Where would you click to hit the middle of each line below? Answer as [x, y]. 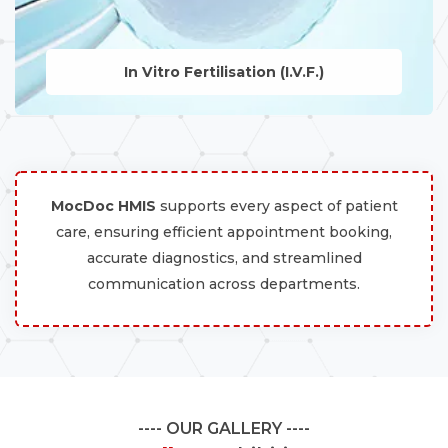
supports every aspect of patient [276, 206]
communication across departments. [224, 284]
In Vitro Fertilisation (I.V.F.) [223, 71]
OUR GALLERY [224, 429]
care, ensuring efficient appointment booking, [224, 232]
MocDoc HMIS [103, 206]
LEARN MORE [223, 142]
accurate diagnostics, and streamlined [224, 258]
